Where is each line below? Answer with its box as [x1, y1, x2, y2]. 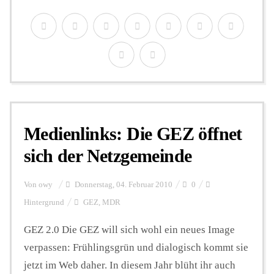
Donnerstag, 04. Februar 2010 [73, 180, 172, 189]
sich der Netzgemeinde [24, 145, 192, 166]
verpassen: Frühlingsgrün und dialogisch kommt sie [24, 241, 248, 253]
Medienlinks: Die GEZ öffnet [24, 123, 242, 144]
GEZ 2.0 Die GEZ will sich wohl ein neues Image [24, 223, 235, 235]
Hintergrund [24, 198, 64, 207]
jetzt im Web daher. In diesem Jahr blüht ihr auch [24, 259, 235, 271]
